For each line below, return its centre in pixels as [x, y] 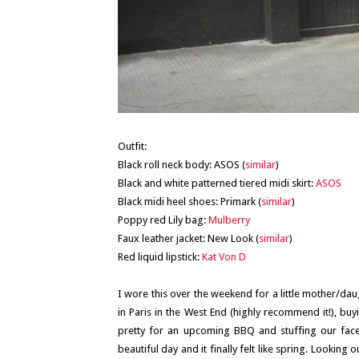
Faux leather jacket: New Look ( [188, 238]
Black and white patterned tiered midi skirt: [217, 183]
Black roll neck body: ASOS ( [182, 164]
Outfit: [132, 146]
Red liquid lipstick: [160, 256]
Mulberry [229, 220]
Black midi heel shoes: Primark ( [190, 201]
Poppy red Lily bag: [163, 220]
